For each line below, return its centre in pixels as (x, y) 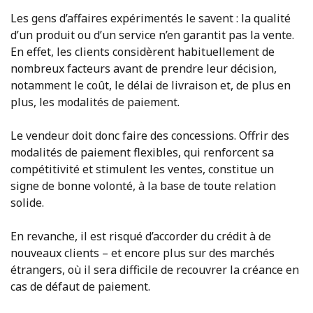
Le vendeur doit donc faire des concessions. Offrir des (150, 135)
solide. (27, 202)
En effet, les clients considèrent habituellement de (143, 51)
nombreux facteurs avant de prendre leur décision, (144, 68)
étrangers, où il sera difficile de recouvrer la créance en (155, 269)
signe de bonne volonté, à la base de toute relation (143, 185)
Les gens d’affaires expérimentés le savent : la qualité (151, 18)
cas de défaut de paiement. (80, 286)
